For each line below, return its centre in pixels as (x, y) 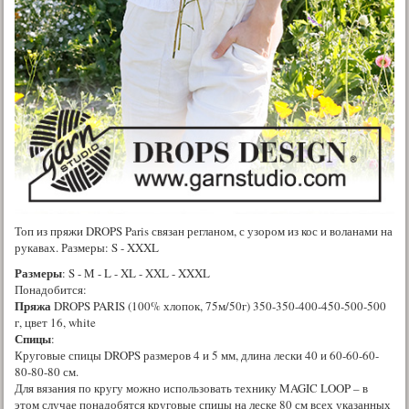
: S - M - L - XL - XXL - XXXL (136, 273)
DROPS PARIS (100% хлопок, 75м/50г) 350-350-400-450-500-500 (219, 305)
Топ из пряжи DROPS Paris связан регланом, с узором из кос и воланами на (204, 231)
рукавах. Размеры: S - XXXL (87, 247)
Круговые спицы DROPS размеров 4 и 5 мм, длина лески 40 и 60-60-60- (197, 355)
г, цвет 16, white (55, 322)
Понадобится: (51, 289)
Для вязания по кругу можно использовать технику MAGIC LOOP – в (191, 388)
